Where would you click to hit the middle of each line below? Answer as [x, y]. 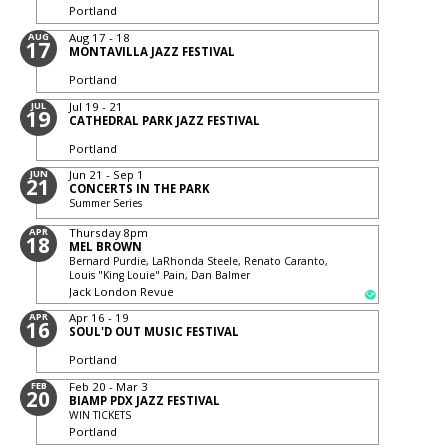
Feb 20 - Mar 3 [109, 387]
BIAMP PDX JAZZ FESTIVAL [145, 401]
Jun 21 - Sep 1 [107, 175]
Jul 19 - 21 [96, 106]
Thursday [95, 232]
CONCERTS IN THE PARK [140, 189]
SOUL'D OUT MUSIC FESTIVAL [154, 332]
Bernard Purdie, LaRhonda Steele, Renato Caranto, [199, 260]
